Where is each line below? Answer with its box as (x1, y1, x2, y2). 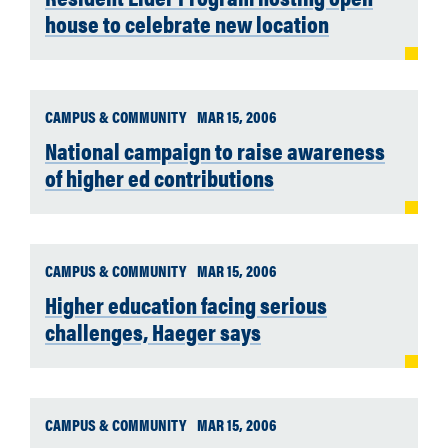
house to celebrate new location (45, 7, 329, 40)
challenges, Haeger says (45, 315, 261, 348)
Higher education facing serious (45, 288, 327, 321)
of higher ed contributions (45, 161, 274, 194)
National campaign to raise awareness (45, 134, 385, 167)
